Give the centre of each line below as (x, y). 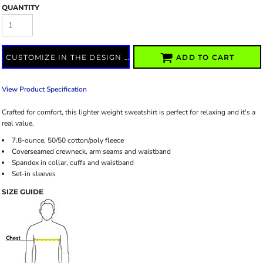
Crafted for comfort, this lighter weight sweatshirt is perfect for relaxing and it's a (129, 112)
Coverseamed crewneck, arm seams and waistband (91, 151)
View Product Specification (44, 89)
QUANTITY (21, 7)
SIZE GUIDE (23, 192)
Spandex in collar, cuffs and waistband (73, 163)
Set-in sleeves (34, 174)
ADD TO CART (205, 58)
